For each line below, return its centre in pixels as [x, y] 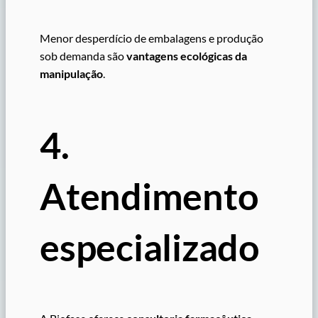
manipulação [71, 74]
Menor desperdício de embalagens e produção [152, 38]
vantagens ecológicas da [187, 56]
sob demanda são [83, 56]
